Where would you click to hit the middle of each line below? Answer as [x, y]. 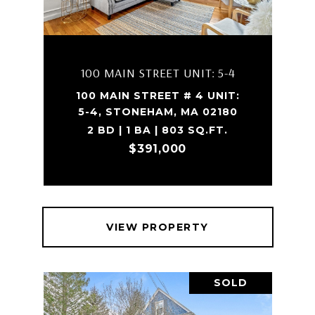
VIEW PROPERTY [157, 227]
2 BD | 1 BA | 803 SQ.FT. [157, 130]
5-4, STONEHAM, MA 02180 [157, 112]
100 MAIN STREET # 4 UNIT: [157, 96]
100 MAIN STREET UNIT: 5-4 [157, 73]
